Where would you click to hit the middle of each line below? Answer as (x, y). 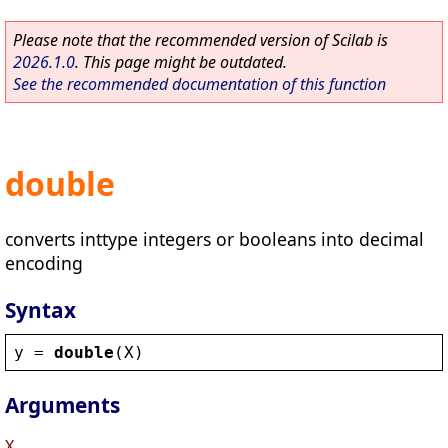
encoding (44, 262)
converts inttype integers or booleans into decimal (214, 238)
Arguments (62, 405)
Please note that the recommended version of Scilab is (200, 40)
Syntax (40, 309)
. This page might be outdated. (181, 62)
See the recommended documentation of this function (199, 84)
